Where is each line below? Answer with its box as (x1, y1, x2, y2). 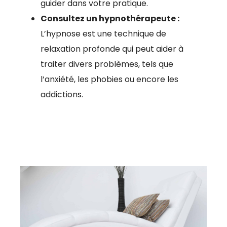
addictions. (41, 89, 83, 101)
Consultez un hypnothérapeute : (41, 13, 179, 25)
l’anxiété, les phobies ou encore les (41, 73, 178, 86)
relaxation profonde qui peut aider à (41, 43, 183, 55)
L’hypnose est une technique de (41, 28, 166, 40)
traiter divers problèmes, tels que (41, 58, 173, 70)
